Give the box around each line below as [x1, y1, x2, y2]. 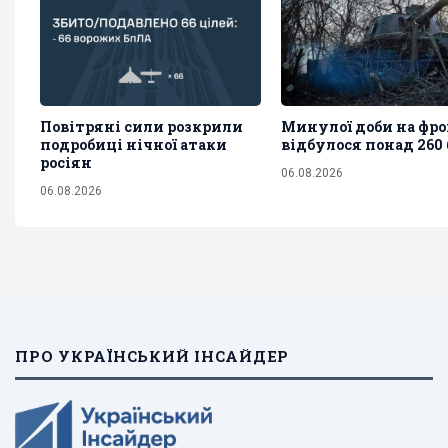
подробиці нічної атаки [40, 134, 227, 154]
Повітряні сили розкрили [40, 116, 243, 136]
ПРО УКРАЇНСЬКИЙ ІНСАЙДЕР [15, 345, 289, 366]
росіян [40, 152, 92, 172]
